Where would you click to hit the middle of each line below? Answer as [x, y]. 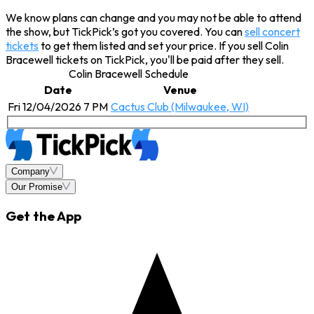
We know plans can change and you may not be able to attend [153, 17]
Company [30, 172]
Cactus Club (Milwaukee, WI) [180, 106]
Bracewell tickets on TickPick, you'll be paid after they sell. [145, 59]
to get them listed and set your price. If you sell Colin [164, 45]
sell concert [272, 31]
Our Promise [37, 187]
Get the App [43, 216]
